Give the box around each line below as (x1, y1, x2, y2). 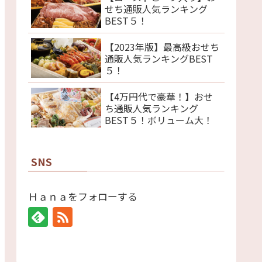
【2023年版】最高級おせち (105, 39, 219, 54)
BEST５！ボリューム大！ (105, 112, 213, 127)
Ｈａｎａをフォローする (28, 188, 137, 204)
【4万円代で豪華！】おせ (105, 89, 213, 104)
